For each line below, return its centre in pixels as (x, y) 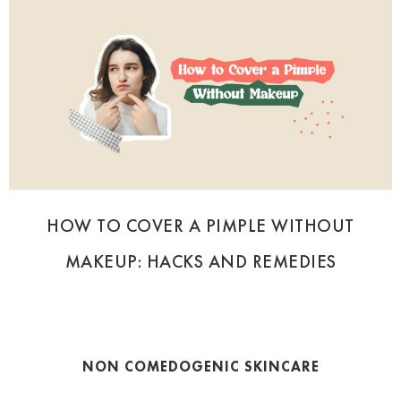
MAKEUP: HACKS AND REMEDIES (200, 261)
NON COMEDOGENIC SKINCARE (200, 366)
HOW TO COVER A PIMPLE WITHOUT (200, 225)
